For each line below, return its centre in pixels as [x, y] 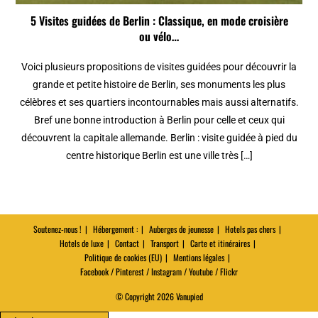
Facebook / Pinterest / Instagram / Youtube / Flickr [159, 272]
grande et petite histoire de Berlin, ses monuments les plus [159, 85]
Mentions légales [199, 258]
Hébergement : [115, 229]
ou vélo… [159, 37]
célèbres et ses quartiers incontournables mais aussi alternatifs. [159, 103]
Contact [127, 243]
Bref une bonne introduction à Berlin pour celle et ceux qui [159, 120]
